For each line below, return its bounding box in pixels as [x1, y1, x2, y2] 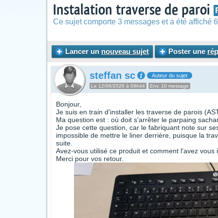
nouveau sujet [101, 47, 149, 55]
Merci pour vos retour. [56, 155, 124, 163]
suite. [56, 139, 73, 147]
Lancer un [63, 47, 101, 55]
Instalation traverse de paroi [53, 3, 214, 17]
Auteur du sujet [152, 73, 187, 78]
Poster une [166, 47, 207, 55]
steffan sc [90, 70, 135, 81]
